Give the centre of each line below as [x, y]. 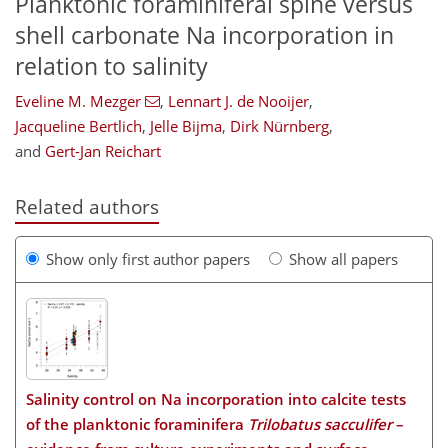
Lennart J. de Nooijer [238, 101]
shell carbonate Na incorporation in [204, 35]
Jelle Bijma [186, 126]
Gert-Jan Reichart [103, 151]
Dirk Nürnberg [279, 126]
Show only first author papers [148, 258]
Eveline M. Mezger [78, 101]
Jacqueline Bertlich [78, 126]
